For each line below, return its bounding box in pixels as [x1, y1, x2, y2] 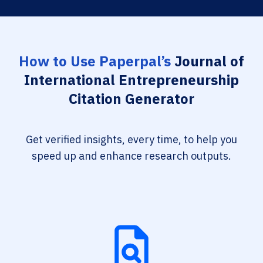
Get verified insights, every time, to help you [26, 133, 237, 146]
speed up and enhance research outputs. [32, 149, 231, 163]
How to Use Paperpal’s [19, 52, 171, 70]
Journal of [171, 52, 244, 70]
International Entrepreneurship [24, 70, 239, 89]
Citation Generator [69, 89, 194, 108]
